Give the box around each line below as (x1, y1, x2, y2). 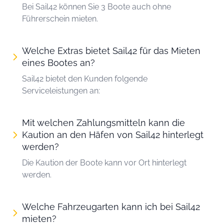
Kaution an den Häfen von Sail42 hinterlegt (22, 129, 203, 140)
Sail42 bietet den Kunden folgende (22, 73, 147, 83)
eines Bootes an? (22, 57, 95, 68)
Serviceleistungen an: (22, 85, 100, 95)
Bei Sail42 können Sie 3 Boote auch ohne (22, 1, 171, 11)
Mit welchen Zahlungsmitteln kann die (22, 117, 185, 128)
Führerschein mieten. (22, 13, 98, 23)
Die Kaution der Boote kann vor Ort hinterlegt (22, 157, 186, 167)
